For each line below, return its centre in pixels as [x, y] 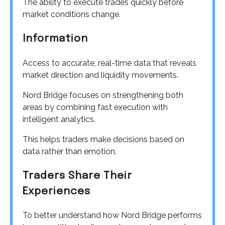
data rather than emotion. [70, 151]
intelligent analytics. [59, 119]
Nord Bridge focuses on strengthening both [103, 95]
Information [55, 39]
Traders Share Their [77, 176]
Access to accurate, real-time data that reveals [109, 63]
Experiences [57, 191]
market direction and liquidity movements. [100, 75]
